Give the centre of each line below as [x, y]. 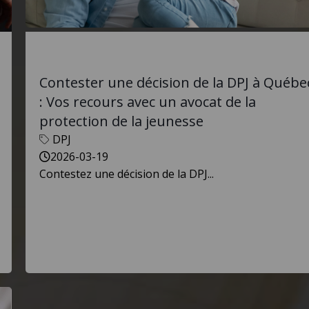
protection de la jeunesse [121, 121]
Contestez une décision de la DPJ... [126, 174]
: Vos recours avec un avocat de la [147, 102]
